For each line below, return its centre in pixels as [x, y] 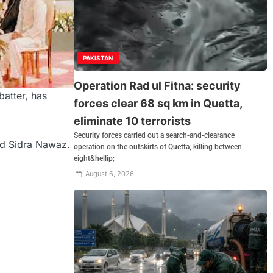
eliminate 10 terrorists [133, 121]
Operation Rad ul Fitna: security [158, 86]
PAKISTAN [98, 58]
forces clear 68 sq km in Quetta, [158, 104]
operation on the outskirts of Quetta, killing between [158, 147]
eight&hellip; [94, 159]
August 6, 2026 [108, 174]
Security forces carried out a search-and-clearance [154, 136]
